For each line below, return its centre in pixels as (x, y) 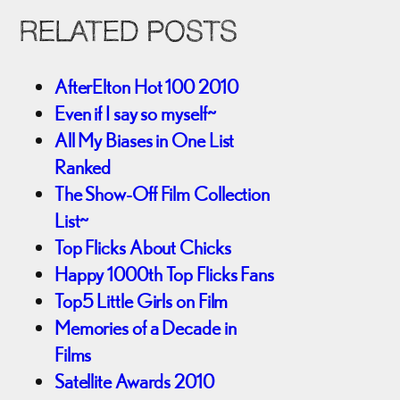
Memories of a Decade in (145, 328)
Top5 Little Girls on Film (141, 301)
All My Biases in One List (144, 141)
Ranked (83, 167)
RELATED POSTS (128, 33)
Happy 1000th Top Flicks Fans (164, 275)
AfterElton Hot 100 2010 (146, 87)
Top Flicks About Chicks (142, 248)
